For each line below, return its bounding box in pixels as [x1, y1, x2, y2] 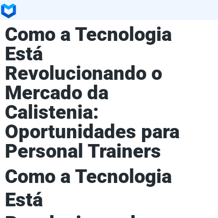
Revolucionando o [5, 61, 162, 85]
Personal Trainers [5, 139, 161, 163]
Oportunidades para [5, 120, 180, 143]
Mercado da [5, 81, 109, 104]
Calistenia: [5, 100, 99, 124]
